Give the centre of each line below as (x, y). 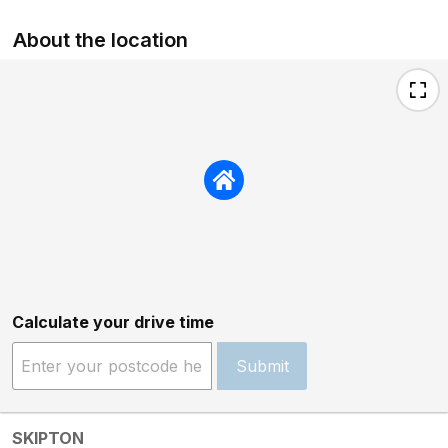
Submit (262, 365)
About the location (101, 39)
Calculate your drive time (113, 321)
